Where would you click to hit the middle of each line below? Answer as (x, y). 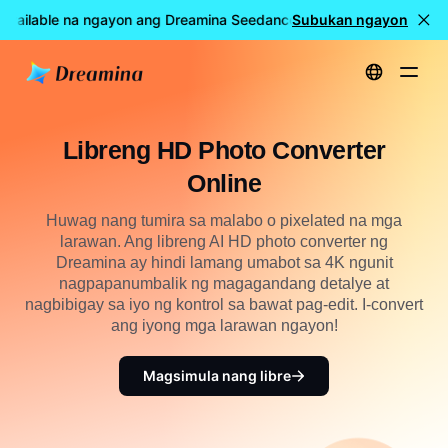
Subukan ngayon (350, 19)
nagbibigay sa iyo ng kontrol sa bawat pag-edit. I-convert (224, 304)
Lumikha (96, 21)
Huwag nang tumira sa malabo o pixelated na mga (224, 220)
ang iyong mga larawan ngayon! (224, 325)
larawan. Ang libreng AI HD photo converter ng (224, 241)
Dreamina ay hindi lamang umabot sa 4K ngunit (224, 262)
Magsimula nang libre (217, 375)
